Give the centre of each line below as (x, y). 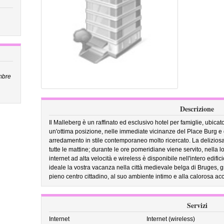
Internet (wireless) (171, 219)
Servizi (197, 205)
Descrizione (197, 109)
